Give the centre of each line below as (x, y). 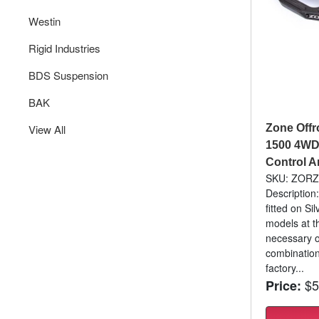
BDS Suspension (68, 75)
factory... (284, 268)
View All (47, 129)
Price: (283, 286)
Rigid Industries (64, 48)
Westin (45, 21)
